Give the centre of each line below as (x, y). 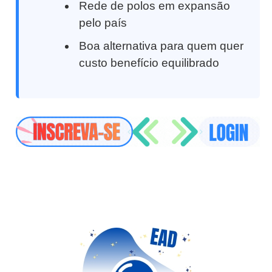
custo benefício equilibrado (149, 63)
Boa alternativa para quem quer (161, 46)
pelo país (103, 22)
